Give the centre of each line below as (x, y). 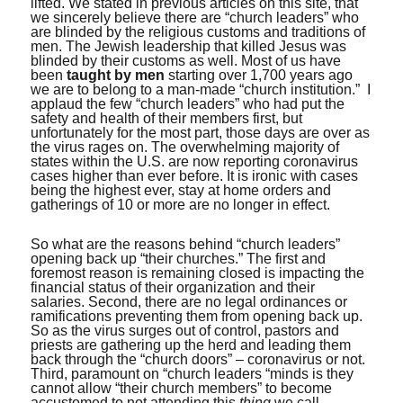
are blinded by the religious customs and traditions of (198, 32)
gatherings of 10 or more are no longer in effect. (181, 205)
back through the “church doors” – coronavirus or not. (198, 359)
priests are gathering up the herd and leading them (191, 345)
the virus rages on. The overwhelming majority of (185, 147)
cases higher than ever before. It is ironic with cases (195, 176)
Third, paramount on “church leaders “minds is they (193, 374)
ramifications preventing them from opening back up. (197, 316)
